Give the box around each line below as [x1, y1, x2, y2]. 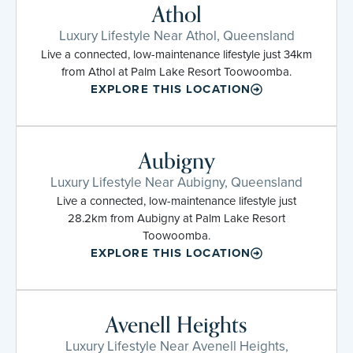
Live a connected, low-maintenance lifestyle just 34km [41, 45, 312, 63]
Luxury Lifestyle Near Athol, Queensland [58, 25, 295, 46]
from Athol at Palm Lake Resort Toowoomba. [61, 62, 292, 80]
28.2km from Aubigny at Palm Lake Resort [68, 209, 285, 227]
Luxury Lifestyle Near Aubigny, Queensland [50, 172, 303, 192]
